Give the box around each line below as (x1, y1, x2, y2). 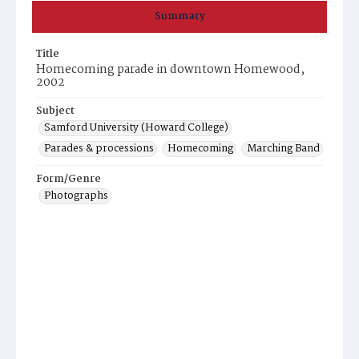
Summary (154, 8, 205, 25)
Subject (36, 103, 75, 119)
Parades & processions (44, 140, 154, 157)
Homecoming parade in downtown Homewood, (36, 60, 305, 79)
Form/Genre (36, 171, 101, 188)
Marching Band (247, 140, 320, 157)
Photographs (44, 188, 108, 204)
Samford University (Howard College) (44, 119, 228, 136)
